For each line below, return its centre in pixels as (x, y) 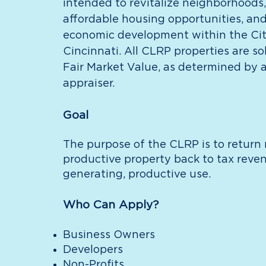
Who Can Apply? (110, 205)
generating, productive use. (137, 175)
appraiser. (88, 84)
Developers (94, 250)
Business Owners (109, 235)
